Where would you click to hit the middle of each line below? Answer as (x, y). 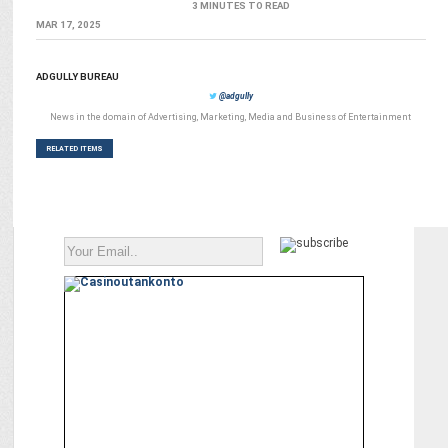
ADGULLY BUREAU (77, 76)
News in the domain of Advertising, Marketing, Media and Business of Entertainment (231, 117)
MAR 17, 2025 (68, 24)
